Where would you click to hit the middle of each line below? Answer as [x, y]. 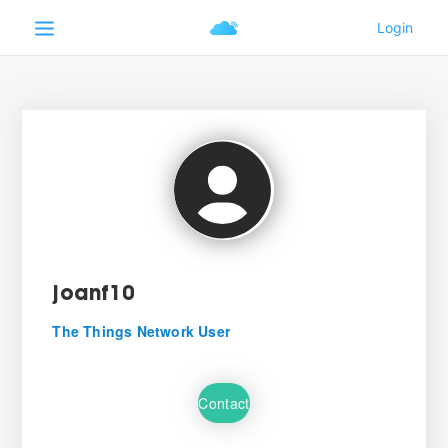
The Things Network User [141, 331]
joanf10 [93, 295]
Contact [224, 402]
